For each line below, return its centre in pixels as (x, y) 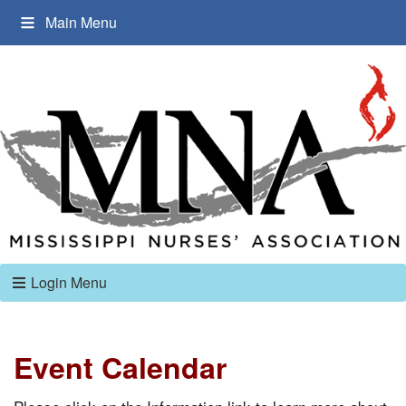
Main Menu (82, 22)
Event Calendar (120, 367)
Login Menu (69, 283)
